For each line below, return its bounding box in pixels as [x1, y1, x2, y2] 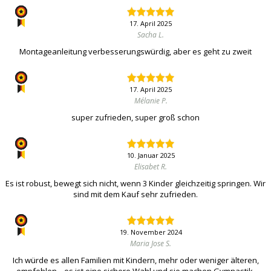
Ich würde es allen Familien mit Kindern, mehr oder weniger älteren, [12, 255, 259, 266]
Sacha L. [137, 30, 164, 41]
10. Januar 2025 [126, 151, 175, 160]
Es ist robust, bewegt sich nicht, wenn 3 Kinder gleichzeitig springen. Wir [5, 178, 266, 189]
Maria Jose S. [130, 238, 171, 249]
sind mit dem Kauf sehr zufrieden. [73, 189, 198, 200]
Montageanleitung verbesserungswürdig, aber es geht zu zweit [19, 46, 252, 57]
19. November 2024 [119, 227, 182, 237]
